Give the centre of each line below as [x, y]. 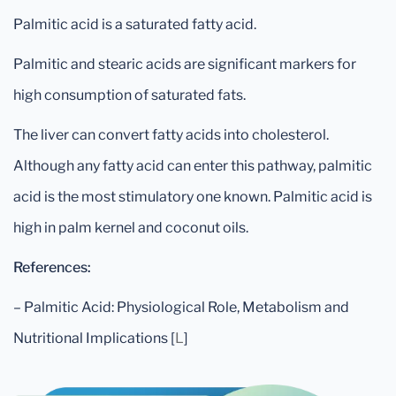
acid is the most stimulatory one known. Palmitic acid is [193, 197]
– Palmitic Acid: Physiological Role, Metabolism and [181, 307]
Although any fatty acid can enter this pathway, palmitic [193, 166]
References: [52, 267]
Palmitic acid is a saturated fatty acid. [135, 24]
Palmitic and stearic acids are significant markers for [185, 64]
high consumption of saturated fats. [129, 95]
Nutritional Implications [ [94, 338]
